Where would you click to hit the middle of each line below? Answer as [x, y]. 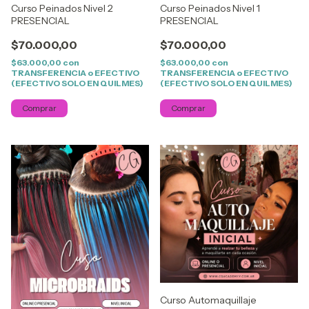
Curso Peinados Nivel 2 [62, 8]
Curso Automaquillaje [208, 300]
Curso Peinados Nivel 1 [210, 8]
